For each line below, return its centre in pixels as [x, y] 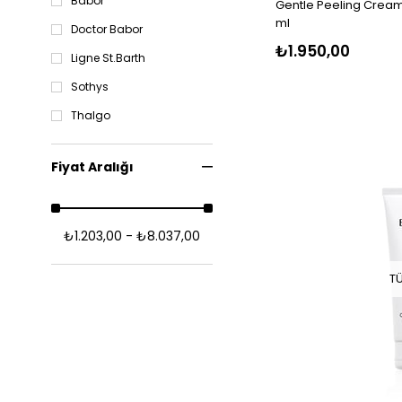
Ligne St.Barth [108, 58]
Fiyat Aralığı [92, 167]
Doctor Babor [107, 30]
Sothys [90, 87]
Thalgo [91, 116]
